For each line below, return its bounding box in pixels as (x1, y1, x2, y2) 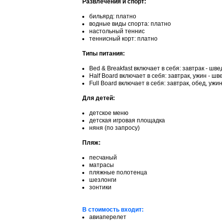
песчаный (89, 154, 117, 161)
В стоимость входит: (82, 206, 144, 213)
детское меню (89, 109, 128, 116)
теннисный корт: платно (89, 35, 158, 42)
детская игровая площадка (89, 116, 165, 124)
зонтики (89, 183, 111, 191)
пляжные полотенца (89, 168, 147, 176)
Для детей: (82, 94, 115, 102)
